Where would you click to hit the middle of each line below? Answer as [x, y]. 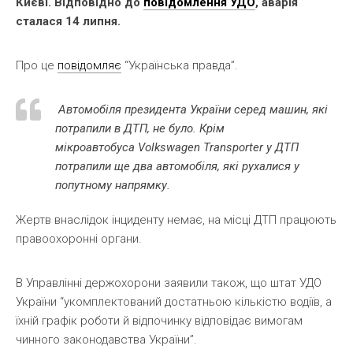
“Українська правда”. [180, 65]
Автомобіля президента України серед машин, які [191, 109]
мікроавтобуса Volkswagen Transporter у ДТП [177, 147]
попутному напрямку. [113, 185]
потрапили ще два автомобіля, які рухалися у [177, 166]
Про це [37, 65]
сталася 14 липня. [68, 21]
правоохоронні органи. [79, 238]
